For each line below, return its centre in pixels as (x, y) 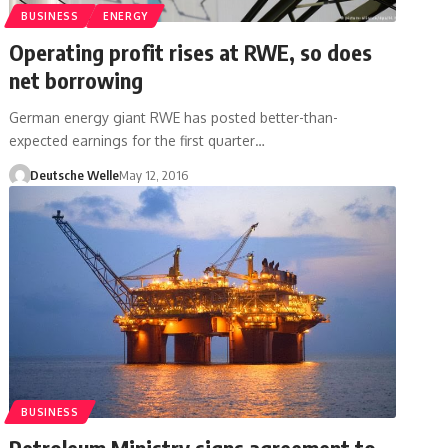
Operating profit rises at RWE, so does (191, 51)
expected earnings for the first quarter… (137, 140)
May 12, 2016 (153, 174)
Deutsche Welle (74, 174)
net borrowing (76, 79)
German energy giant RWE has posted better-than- (174, 117)
